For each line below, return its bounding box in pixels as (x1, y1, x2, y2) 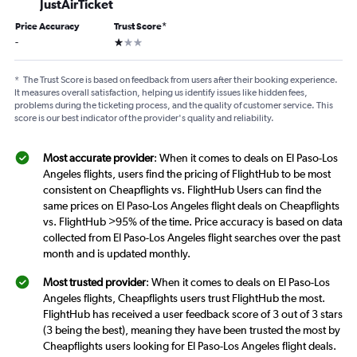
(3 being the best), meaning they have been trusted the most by (43, 324, 340, 337)
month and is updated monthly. (43, 247, 190, 261)
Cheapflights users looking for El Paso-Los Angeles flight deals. (43, 339, 336, 353)
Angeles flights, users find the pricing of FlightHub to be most (43, 167, 331, 181)
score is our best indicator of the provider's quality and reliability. (14, 112, 274, 124)
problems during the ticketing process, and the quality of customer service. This (14, 100, 333, 112)
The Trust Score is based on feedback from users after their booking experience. (23, 74, 338, 86)
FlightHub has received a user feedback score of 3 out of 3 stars (43, 308, 343, 321)
